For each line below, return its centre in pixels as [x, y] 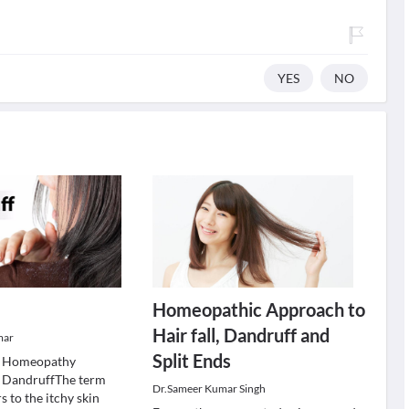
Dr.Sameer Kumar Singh [209, 388]
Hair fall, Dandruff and [241, 335]
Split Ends [191, 361]
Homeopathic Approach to [258, 309]
